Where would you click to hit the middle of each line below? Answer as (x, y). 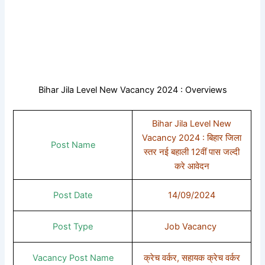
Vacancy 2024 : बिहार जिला (192, 138)
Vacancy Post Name (73, 258)
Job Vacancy (192, 226)
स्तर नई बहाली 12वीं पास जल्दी (192, 152)
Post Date (73, 195)
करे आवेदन (192, 166)
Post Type (73, 226)
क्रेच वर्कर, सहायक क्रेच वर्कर (192, 258)
